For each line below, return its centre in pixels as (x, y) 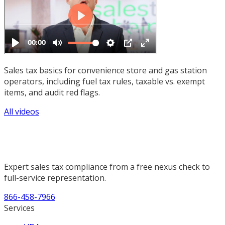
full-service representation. (55, 178)
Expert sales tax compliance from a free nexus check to (107, 166)
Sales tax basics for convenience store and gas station (105, 70)
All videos (22, 111)
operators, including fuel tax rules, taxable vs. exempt (104, 81)
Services (19, 208)
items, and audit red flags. (52, 92)
